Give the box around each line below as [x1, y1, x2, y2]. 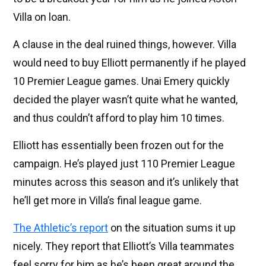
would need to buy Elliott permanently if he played [13, 56, 246, 69]
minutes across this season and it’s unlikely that [13, 176, 239, 189]
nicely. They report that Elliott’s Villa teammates [13, 240, 235, 253]
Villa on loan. [13, 11, 71, 24]
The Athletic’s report [13, 221, 108, 235]
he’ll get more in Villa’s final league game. [13, 194, 202, 207]
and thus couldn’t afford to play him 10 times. [13, 112, 224, 125]
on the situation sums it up [108, 221, 236, 235]
